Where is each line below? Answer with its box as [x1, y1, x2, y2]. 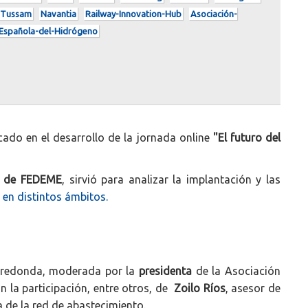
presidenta [139, 264, 192, 277]
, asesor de [225, 281, 281, 294]
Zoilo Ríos [174, 281, 225, 294]
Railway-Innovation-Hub [85, 9, 182, 19]
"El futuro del [212, 131, 281, 144]
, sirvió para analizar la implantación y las [61, 173, 281, 186]
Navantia [41, 9, 77, 19]
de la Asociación [192, 264, 281, 277]
